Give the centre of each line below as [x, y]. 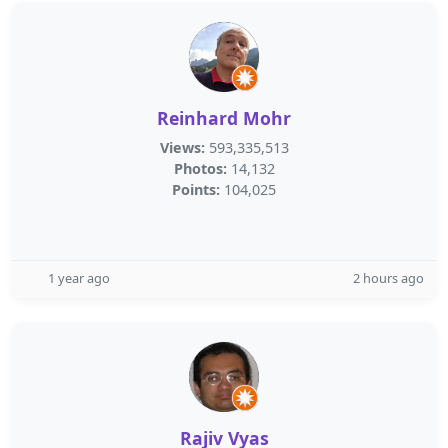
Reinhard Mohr [224, 118]
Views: [182, 147]
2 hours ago [388, 278]
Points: [196, 189]
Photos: [200, 168]
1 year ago [79, 278]
